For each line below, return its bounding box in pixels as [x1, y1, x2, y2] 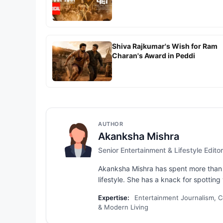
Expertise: [98, 194, 129, 202]
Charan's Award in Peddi [112, 51, 195, 60]
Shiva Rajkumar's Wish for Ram [112, 42, 218, 51]
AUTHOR [98, 120, 123, 128]
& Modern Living [98, 203, 148, 212]
